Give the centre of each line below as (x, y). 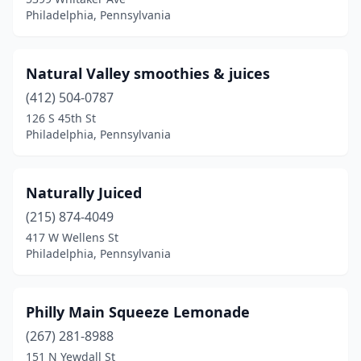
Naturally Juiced (84, 193)
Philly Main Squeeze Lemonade (138, 312)
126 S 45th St (61, 118)
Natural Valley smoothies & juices (148, 73)
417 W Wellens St (72, 237)
